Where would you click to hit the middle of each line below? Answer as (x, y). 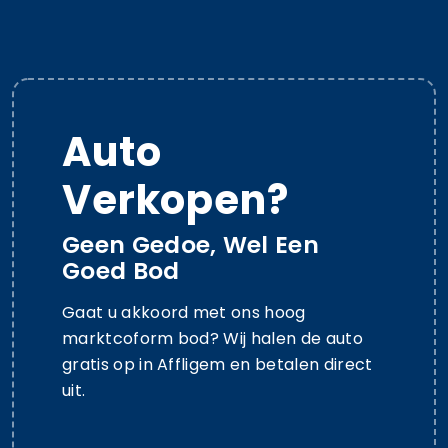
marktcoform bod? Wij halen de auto (212, 338)
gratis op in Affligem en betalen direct (217, 364)
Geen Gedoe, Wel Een (191, 244)
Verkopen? (175, 199)
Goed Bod (121, 270)
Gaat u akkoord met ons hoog (184, 312)
